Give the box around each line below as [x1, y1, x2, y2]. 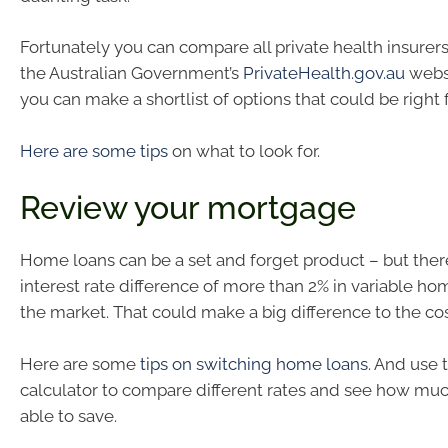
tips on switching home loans [140, 353, 368, 374]
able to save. [20, 405, 117, 426]
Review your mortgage [20, 189, 356, 227]
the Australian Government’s [20, 63, 243, 84]
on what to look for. [168, 140, 320, 161]
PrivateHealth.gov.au [243, 63, 405, 84]
